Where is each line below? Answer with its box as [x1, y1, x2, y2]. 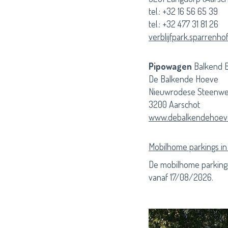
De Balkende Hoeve [149, 73, 218, 84]
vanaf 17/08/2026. [149, 172, 213, 183]
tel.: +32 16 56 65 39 [149, 6, 218, 17]
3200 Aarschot [149, 99, 200, 110]
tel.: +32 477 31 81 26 [149, 18, 218, 30]
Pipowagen [149, 61, 194, 72]
